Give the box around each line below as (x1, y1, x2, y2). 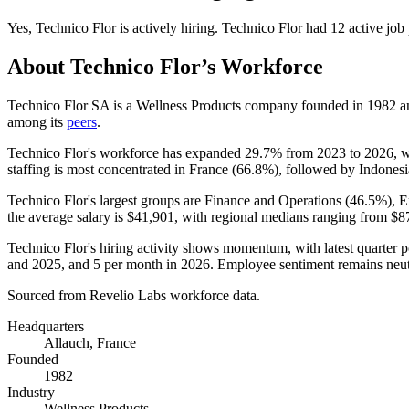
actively (132, 19, 177, 36)
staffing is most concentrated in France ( (7, 161, 236, 177)
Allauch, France (44, 334, 136, 351)
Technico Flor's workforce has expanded (7, 144, 245, 161)
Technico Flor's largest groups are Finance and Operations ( (7, 192, 350, 208)
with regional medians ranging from (178, 208, 391, 225)
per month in (100, 256, 181, 272)
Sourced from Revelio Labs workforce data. (7, 287, 260, 303)
